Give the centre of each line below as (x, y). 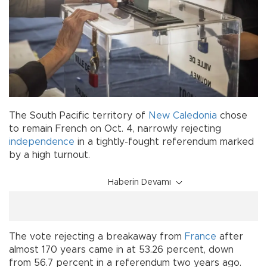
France (201, 236)
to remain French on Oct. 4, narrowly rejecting (115, 128)
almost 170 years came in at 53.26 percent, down (121, 249)
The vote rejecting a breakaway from (97, 236)
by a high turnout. (49, 155)
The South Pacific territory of (79, 115)
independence (42, 142)
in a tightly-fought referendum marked (164, 142)
